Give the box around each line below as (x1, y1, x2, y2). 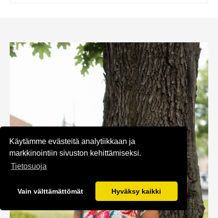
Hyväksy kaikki (111, 187, 162, 196)
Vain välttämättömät (18, 187, 84, 196)
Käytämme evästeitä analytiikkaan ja (9, 137, 136, 145)
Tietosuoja (11, 162, 47, 171)
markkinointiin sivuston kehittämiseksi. (9, 148, 142, 157)
